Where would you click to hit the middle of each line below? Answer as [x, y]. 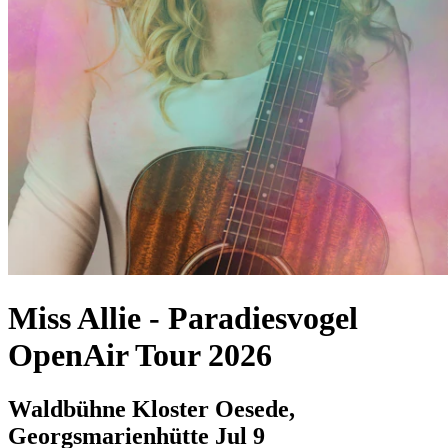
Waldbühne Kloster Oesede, [151, 408]
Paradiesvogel [263, 318]
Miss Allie [78, 318]
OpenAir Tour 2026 [140, 355]
